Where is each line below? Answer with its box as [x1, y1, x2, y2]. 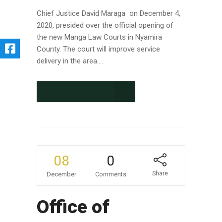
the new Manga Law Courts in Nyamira [37, 32, 162, 42]
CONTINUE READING [45, 88, 106, 95]
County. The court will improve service [37, 44, 160, 54]
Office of [37, 196, 110, 218]
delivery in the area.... [37, 56, 103, 65]
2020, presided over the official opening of [37, 20, 173, 30]
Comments [95, 170, 126, 178]
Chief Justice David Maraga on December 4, [37, 8, 180, 18]
